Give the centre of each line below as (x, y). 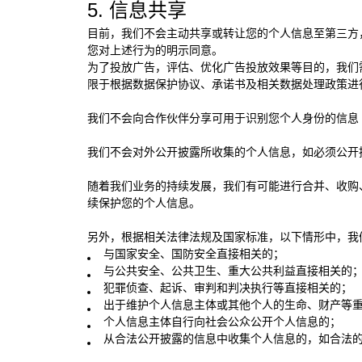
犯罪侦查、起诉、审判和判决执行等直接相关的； (227, 287)
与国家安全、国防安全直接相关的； (194, 253)
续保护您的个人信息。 (143, 202)
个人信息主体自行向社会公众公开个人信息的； (222, 321)
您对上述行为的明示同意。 (155, 50)
